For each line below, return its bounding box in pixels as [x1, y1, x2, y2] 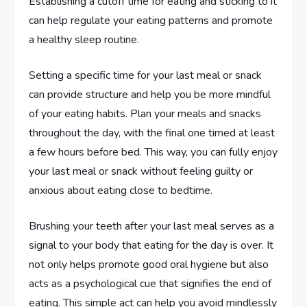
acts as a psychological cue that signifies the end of [29, 276, 272, 292]
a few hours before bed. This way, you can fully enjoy [29, 145, 278, 160]
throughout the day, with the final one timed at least [29, 125, 275, 141]
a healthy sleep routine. [29, 32, 140, 48]
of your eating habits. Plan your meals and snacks [29, 106, 262, 122]
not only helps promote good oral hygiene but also [29, 257, 269, 273]
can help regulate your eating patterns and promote [29, 13, 273, 29]
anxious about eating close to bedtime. [29, 183, 213, 199]
